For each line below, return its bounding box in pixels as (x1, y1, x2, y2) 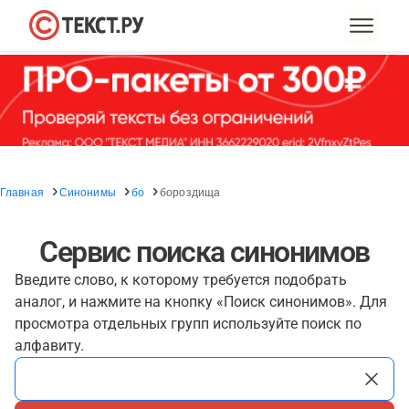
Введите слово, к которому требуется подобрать (15, 271, 347, 288)
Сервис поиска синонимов (39, 235, 370, 269)
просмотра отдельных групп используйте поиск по (15, 315, 362, 332)
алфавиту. (15, 337, 84, 354)
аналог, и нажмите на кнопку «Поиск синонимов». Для (15, 293, 387, 310)
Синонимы (58, 184, 116, 199)
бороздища (160, 184, 221, 199)
